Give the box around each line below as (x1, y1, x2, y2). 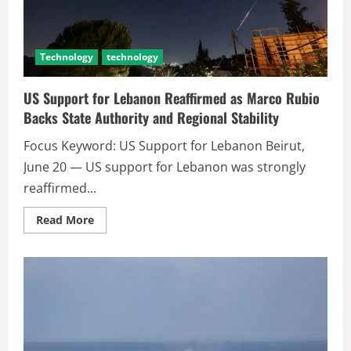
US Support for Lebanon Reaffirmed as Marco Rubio (24, 87, 320, 108)
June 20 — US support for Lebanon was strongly (24, 157, 306, 175)
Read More (36, 212, 94, 227)
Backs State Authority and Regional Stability (24, 107, 279, 128)
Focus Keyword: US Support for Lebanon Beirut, (24, 136, 305, 154)
